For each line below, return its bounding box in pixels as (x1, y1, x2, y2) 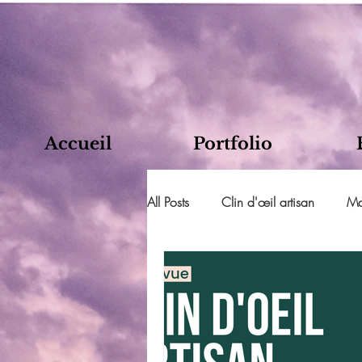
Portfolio (193, 133, 272, 154)
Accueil (44, 133, 112, 154)
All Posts (147, 193, 189, 211)
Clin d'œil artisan (221, 193, 314, 211)
